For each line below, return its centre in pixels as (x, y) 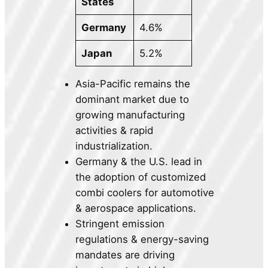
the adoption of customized (141, 177)
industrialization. (114, 146)
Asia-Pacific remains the (133, 84)
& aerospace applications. (136, 208)
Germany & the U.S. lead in (139, 162)
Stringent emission (120, 224)
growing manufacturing (130, 115)
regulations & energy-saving (142, 240)
